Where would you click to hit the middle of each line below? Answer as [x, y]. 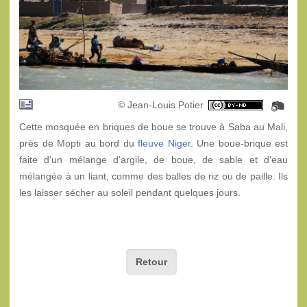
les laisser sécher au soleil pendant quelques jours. [130, 193]
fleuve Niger [164, 144]
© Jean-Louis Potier [159, 105]
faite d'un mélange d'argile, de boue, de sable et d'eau [153, 160]
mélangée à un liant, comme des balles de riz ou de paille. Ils [153, 176]
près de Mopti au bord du [78, 144]
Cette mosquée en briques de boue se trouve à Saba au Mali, [153, 127]
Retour [152, 261]
